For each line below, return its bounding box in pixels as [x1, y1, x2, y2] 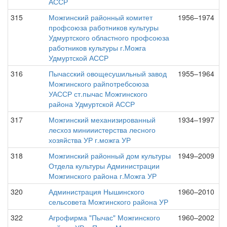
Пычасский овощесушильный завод [49, 68, 167, 79]
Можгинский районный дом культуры [49, 150, 171, 161]
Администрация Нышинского [49, 186, 144, 197]
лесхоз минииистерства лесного [49, 125, 156, 135]
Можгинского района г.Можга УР [49, 171, 157, 181]
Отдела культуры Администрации [49, 161, 160, 171]
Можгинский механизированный [49, 115, 156, 125]
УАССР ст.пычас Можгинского [49, 89, 147, 99]
